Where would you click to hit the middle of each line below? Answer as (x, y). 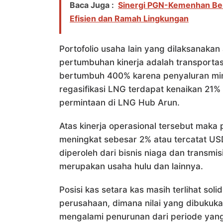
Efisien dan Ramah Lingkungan (129, 18)
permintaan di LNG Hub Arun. (119, 103)
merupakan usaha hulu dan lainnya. (131, 166)
